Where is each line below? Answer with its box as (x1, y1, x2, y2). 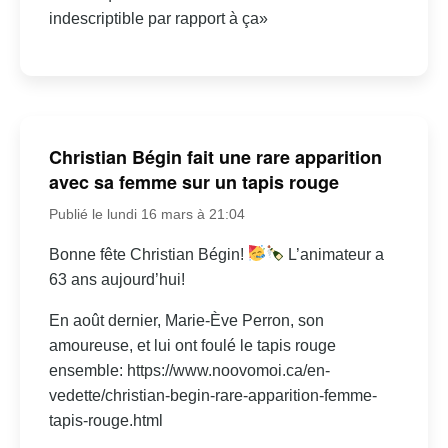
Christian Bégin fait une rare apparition (48, 143, 382, 170)
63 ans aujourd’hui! (48, 270, 185, 288)
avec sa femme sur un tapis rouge (48, 168, 339, 195)
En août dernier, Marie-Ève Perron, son (48, 311, 324, 329)
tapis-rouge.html (48, 411, 163, 429)
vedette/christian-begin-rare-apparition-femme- (48, 386, 377, 404)
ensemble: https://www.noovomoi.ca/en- (48, 361, 330, 379)
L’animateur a (284, 245, 385, 263)
